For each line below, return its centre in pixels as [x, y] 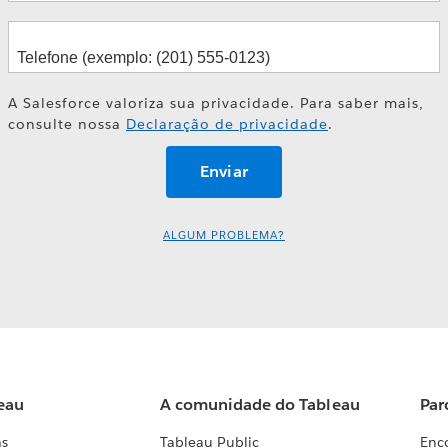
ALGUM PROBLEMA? [224, 236]
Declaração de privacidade [227, 123]
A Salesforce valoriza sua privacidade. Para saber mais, [216, 102]
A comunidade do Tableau [260, 405]
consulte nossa [67, 123]
